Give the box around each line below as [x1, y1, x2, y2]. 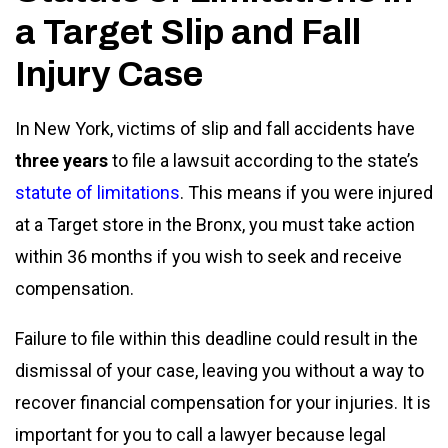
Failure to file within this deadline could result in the [15, 327, 418, 349]
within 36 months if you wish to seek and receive [15, 245, 402, 267]
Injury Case [15, 54, 203, 93]
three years [15, 149, 108, 171]
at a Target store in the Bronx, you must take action [15, 213, 415, 235]
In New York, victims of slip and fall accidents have [15, 117, 415, 139]
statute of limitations [15, 181, 180, 203]
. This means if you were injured [180, 181, 433, 203]
